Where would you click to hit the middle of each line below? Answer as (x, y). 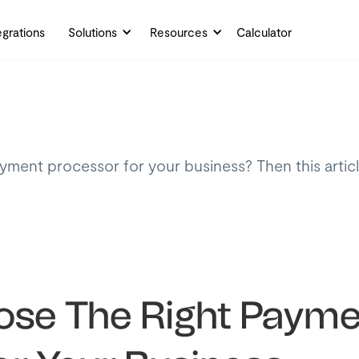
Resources (179, 32)
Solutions (93, 32)
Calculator (264, 32)
